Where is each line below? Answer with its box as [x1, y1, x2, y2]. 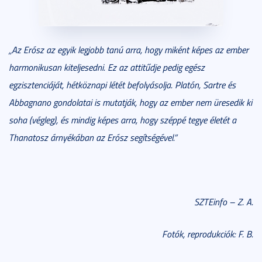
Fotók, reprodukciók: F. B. [162, 227, 253, 240]
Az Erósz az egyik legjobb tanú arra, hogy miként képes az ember [12, 43, 249, 56]
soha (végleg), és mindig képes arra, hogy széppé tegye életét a [9, 113, 236, 126]
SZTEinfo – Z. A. [194, 195, 253, 208]
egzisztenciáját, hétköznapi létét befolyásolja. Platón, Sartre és [9, 78, 236, 91]
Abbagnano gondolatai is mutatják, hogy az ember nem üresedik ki [9, 95, 252, 109]
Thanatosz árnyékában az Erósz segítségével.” [9, 130, 177, 144]
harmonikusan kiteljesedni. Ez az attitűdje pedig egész [9, 60, 205, 74]
